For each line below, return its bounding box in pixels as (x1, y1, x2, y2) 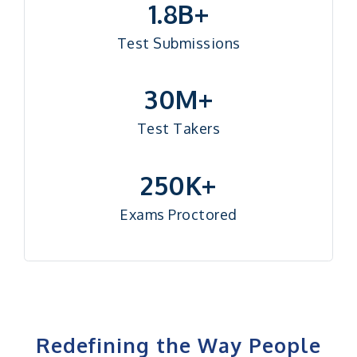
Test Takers (136, 120, 221, 138)
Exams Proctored (120, 206, 237, 224)
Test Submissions (116, 33, 241, 52)
